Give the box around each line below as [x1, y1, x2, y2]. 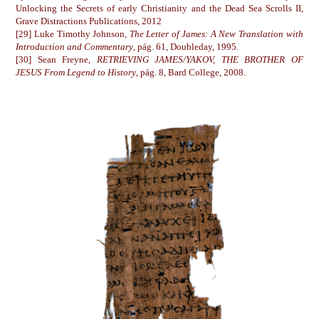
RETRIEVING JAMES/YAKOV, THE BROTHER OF [90, 53, 303, 65]
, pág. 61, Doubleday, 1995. [133, 41, 239, 52]
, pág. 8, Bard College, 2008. [136, 66, 246, 78]
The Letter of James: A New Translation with [129, 28, 303, 39]
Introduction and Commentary [16, 41, 134, 52]
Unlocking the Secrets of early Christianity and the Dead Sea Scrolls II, [16, 2, 303, 14]
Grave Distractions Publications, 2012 [16, 15, 162, 26]
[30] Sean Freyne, [16, 53, 91, 65]
